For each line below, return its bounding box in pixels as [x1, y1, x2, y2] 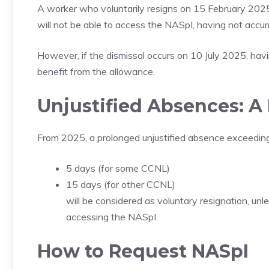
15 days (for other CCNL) [66, 178, 175, 190]
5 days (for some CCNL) [66, 162, 170, 174]
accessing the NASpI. [66, 211, 158, 223]
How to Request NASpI [37, 240, 249, 262]
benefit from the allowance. [37, 65, 155, 77]
